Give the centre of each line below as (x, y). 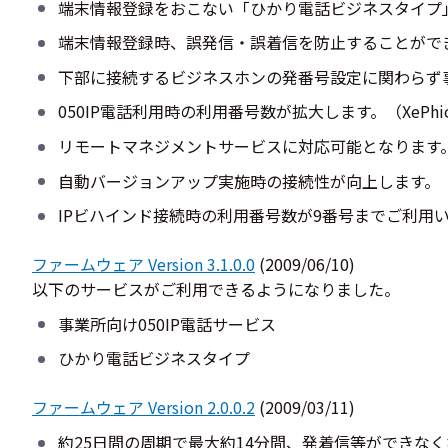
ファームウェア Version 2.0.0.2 (143, 407)
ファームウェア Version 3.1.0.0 (143, 264)
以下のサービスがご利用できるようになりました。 (216, 289)
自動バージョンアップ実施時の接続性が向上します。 (248, 180)
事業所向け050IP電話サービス (166, 323)
